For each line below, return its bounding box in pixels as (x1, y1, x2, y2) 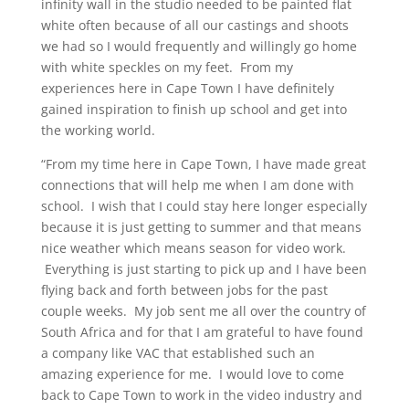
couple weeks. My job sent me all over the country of (40, 302, 366, 320)
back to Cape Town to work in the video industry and (40, 386, 362, 404)
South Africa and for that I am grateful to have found (40, 323, 363, 341)
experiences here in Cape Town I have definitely (40, 79, 334, 97)
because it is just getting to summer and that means (40, 218, 362, 236)
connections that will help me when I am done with (40, 176, 354, 194)
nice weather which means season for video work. (40, 239, 346, 257)
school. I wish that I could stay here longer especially (40, 197, 367, 215)
